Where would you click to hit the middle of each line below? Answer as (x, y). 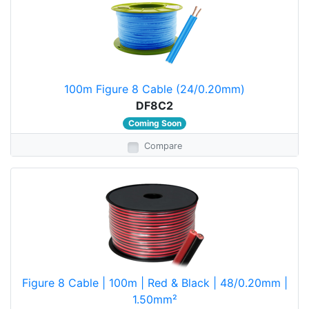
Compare (163, 146)
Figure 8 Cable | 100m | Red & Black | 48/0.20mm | (154, 283)
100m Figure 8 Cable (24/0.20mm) (154, 89)
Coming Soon (154, 123)
